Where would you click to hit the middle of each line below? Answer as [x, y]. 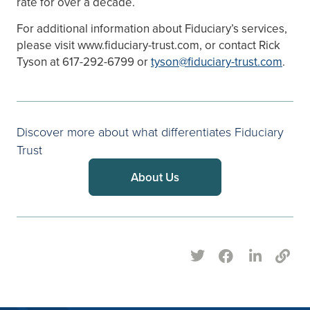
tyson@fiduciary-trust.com [217, 62]
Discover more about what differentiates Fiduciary [150, 131]
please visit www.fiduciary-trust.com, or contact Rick [148, 45]
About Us [155, 177]
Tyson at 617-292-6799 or [84, 62]
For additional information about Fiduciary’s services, [152, 29]
